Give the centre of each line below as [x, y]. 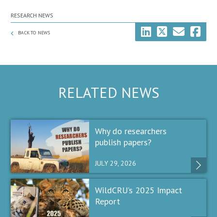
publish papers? [123, 142]
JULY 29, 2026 [115, 163]
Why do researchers [131, 131]
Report [107, 201]
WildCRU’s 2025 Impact [138, 190]
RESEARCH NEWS [32, 15]
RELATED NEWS [108, 92]
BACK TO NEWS [34, 33]
